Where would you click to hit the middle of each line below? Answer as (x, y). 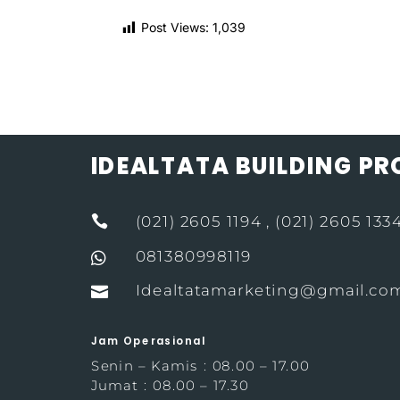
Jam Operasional (149, 341)
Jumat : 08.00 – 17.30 (171, 386)
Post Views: (175, 28)
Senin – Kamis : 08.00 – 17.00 (200, 366)
